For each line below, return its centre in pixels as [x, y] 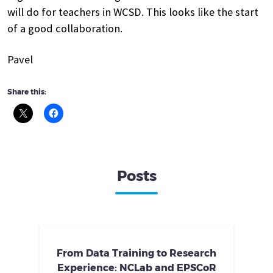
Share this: [27, 91]
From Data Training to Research [136, 253]
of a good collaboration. [65, 28]
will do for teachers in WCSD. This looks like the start [133, 12]
